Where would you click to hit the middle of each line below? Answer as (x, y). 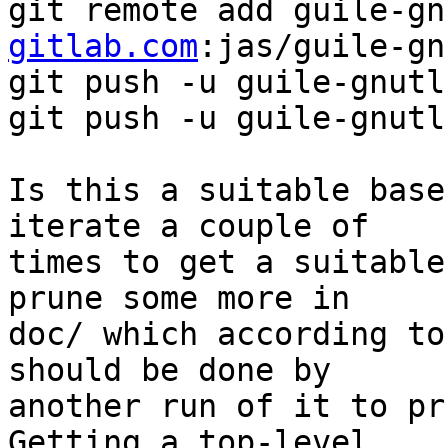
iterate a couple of (188, 226)
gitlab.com (103, 46)
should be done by (169, 370)
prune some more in (179, 298)
